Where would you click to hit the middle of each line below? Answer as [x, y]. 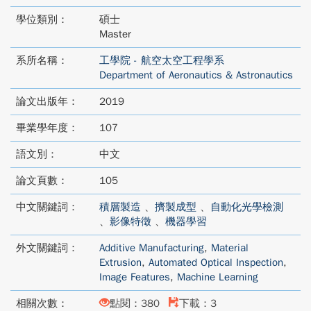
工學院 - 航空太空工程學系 [162, 60]
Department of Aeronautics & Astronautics [196, 75]
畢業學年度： [47, 128]
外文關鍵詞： [47, 248]
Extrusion [120, 262]
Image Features [135, 277]
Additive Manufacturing [152, 248]
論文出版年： [47, 101]
